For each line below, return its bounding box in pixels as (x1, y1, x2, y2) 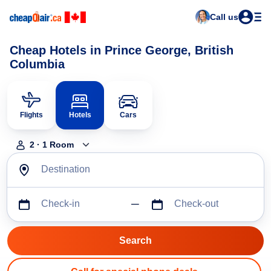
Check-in (41, 198, 80, 209)
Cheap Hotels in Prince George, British (10, 44, 233, 57)
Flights (20, 111, 43, 119)
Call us (210, 12, 238, 22)
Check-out (174, 198, 218, 209)
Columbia (10, 57, 65, 71)
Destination (41, 164, 90, 175)
